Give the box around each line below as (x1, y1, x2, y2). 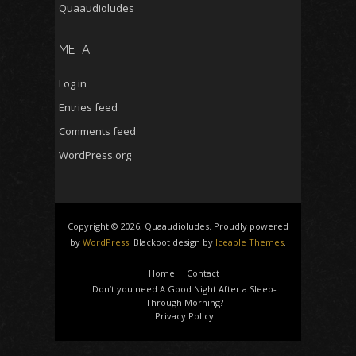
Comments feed (59, 123, 136, 138)
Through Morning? (145, 296, 223, 308)
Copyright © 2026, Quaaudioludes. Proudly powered (68, 219, 288, 232)
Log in (59, 75, 87, 91)
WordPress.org (59, 147, 131, 162)
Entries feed (59, 99, 118, 114)
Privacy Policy (154, 309, 214, 322)
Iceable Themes (215, 235, 284, 248)
